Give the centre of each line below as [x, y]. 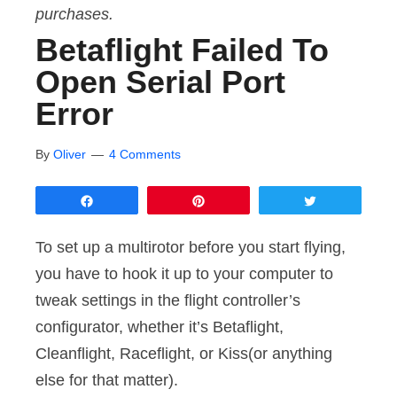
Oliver [70, 154]
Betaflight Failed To [182, 50]
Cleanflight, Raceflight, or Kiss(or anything [184, 354]
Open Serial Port [160, 82]
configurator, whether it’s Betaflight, [160, 327]
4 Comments [145, 154]
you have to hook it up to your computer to [184, 274]
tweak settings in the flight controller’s [168, 300]
